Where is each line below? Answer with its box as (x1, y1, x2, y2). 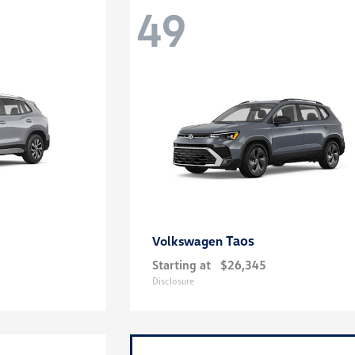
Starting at (152, 257, 212, 273)
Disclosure (152, 275, 195, 287)
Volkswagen (152, 233, 227, 249)
